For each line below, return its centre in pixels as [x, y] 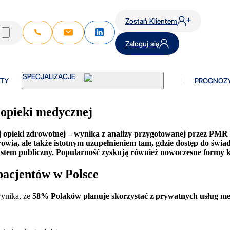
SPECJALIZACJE [52, 81]
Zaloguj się [142, 44]
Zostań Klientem [151, 21]
